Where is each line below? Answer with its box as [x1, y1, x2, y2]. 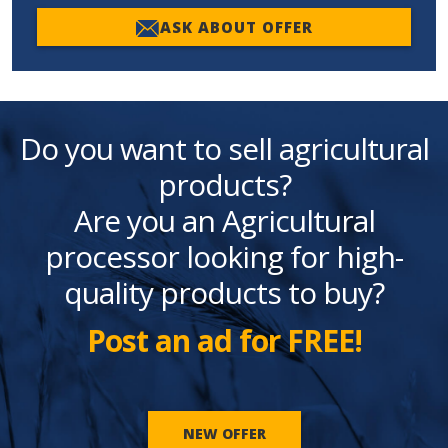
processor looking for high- [45, 236, 403, 278]
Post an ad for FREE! [86, 320, 362, 362]
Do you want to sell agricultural [19, 128, 429, 170]
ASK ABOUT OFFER [159, 17, 313, 38]
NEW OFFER [182, 424, 266, 444]
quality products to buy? [64, 272, 384, 314]
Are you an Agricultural [73, 200, 375, 242]
